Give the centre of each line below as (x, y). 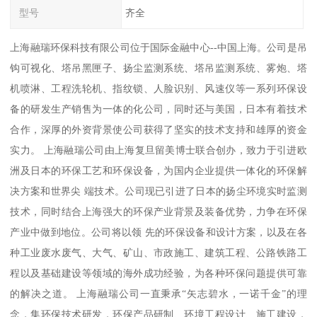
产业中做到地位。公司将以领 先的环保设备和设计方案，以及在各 (158, 232)
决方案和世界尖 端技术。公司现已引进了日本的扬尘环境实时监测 (158, 191)
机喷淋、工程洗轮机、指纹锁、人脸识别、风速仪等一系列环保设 (158, 89)
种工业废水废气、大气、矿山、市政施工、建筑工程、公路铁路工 (158, 253)
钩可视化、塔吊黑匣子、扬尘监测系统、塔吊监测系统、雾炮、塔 (158, 68)
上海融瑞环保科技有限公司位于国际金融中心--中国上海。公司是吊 (158, 48)
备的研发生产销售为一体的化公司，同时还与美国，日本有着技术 (158, 109)
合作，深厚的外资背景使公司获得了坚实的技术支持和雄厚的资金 (158, 130)
